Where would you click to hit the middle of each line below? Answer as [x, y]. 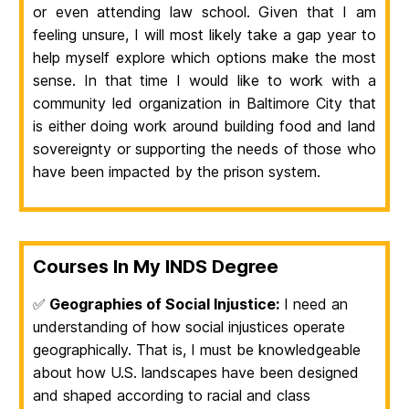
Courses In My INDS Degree [156, 266]
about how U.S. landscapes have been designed [196, 372]
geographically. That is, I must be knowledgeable [197, 349]
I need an [314, 304]
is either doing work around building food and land [204, 126]
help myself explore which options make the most [204, 57]
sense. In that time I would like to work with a [204, 80]
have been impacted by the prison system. [177, 171]
